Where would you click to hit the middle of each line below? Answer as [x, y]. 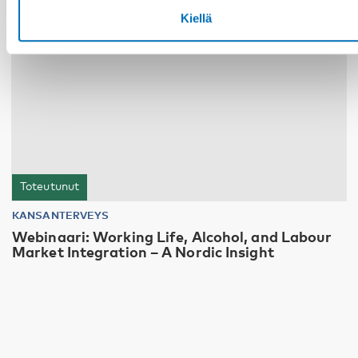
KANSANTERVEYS [61, 215]
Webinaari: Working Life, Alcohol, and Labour [172, 236]
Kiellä [196, 18]
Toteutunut [50, 185]
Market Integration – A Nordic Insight [143, 251]
